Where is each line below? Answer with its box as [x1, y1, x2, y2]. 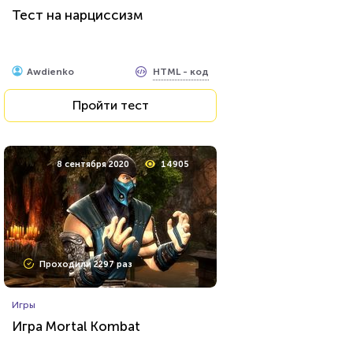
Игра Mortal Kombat [12, 318, 140, 334]
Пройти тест [72, 98, 149, 113]
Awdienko [27, 66, 74, 77]
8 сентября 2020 [57, 159, 129, 169]
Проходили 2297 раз [39, 259, 132, 269]
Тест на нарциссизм [12, 7, 143, 23]
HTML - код [153, 65, 209, 77]
